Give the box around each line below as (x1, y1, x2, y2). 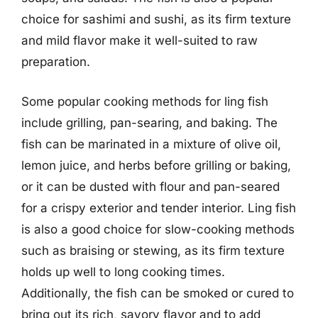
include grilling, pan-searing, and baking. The (21, 115, 278, 130)
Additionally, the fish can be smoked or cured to (21, 285, 294, 300)
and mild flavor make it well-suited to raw (21, 33, 258, 48)
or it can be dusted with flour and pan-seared (21, 179, 280, 194)
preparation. (21, 55, 90, 69)
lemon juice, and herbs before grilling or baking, (21, 158, 291, 172)
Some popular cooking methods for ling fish (21, 94, 268, 109)
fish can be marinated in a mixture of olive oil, (21, 136, 281, 151)
